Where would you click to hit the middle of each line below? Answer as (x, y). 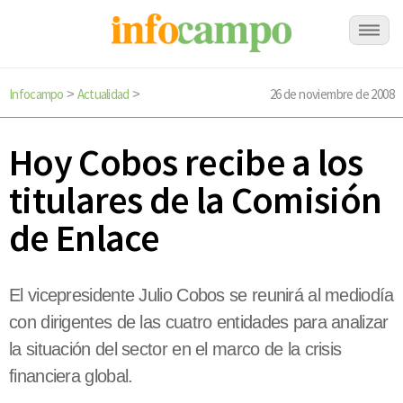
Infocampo (36, 94)
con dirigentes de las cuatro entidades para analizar (199, 322)
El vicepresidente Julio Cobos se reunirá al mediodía (201, 296)
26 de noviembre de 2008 (331, 94)
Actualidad (103, 94)
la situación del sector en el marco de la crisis (175, 349)
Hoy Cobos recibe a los (186, 162)
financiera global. (71, 376)
